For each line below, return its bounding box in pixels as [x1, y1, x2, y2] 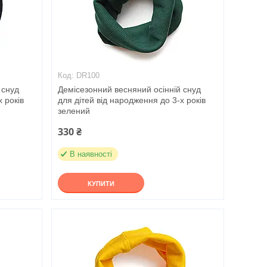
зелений [57, 106, 90, 116]
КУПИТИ [87, 180, 114, 187]
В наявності [69, 150, 112, 159]
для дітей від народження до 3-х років [57, 95, 206, 105]
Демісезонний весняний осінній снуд [57, 85, 201, 94]
